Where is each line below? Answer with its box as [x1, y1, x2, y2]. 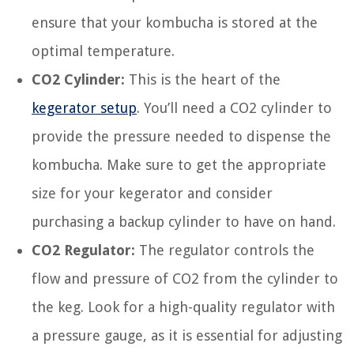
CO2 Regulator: [32, 242, 135, 259]
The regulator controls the [135, 242, 314, 259]
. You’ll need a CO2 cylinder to [137, 100, 332, 117]
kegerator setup [32, 100, 137, 117]
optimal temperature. [32, 43, 175, 60]
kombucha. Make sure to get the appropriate [32, 156, 326, 174]
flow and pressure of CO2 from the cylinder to [32, 270, 338, 288]
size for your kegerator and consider [32, 185, 273, 202]
